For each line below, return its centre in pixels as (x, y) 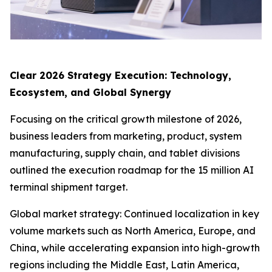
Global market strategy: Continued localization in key (134, 213)
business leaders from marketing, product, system (126, 136)
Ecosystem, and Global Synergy (90, 92)
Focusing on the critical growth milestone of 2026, (126, 119)
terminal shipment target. (69, 187)
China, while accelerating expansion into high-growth (135, 247)
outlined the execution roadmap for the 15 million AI (132, 170)
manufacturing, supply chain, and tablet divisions (125, 153)
